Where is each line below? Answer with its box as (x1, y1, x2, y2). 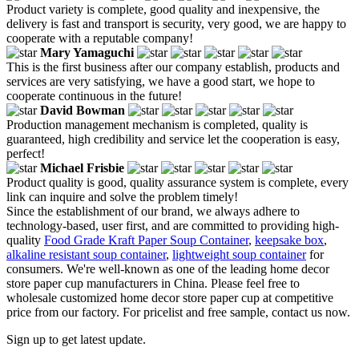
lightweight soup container (172, 247, 306, 261)
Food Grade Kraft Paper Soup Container (44, 232, 248, 247)
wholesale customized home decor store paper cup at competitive (6, 290, 333, 305)
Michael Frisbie (40, 160, 124, 175)
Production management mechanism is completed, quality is (6, 117, 308, 131)
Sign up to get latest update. (6, 332, 146, 346)
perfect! (6, 146, 45, 160)
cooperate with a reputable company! (6, 30, 193, 45)
